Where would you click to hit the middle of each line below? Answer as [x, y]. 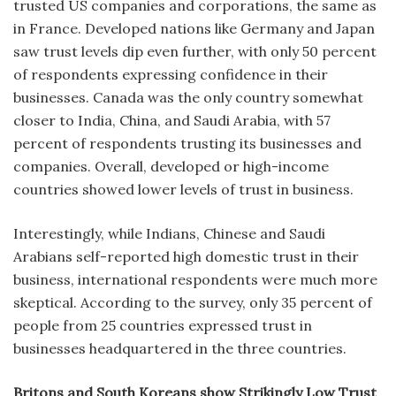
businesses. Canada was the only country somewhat [188, 97]
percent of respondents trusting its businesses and [187, 143]
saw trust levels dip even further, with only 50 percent [195, 51]
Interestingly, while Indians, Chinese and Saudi [169, 233]
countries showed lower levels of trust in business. [185, 189]
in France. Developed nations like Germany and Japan [194, 28]
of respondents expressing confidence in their [171, 74]
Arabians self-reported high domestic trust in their [186, 256]
